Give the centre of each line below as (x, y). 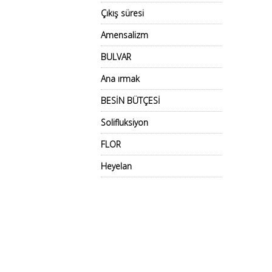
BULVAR (116, 57)
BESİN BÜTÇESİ (131, 100)
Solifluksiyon (124, 122)
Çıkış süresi (122, 13)
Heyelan (116, 166)
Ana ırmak (120, 79)
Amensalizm (124, 35)
